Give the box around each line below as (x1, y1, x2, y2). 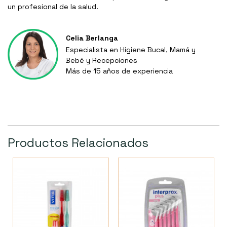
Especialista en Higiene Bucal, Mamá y (66, 45, 196, 55)
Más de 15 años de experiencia (66, 66, 173, 76)
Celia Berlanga (66, 33, 118, 43)
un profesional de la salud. (8, 2, 98, 12)
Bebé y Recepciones (66, 56, 137, 65)
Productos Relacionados (8, 135, 148, 151)
